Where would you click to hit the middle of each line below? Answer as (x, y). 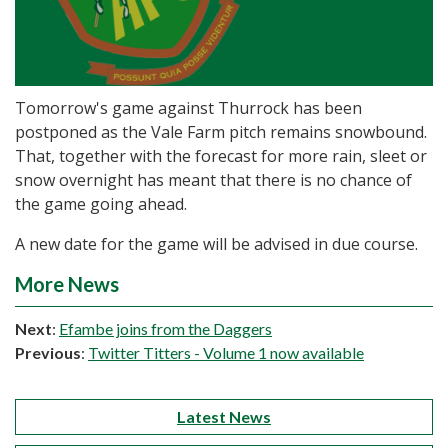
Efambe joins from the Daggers (165, 329)
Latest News (224, 417)
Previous (48, 353)
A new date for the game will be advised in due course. (216, 244)
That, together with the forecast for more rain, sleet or (221, 156)
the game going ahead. (101, 204)
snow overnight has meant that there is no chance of (213, 180)
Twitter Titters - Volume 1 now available (226, 353)
